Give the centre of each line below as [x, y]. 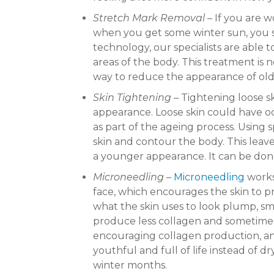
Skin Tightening [133, 98]
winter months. [130, 265]
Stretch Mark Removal [149, 18]
